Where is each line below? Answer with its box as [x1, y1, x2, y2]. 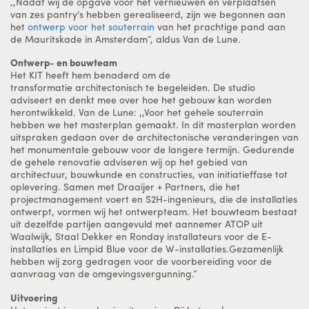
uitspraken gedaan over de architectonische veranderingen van [10, 130, 299, 144]
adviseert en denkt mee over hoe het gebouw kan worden [10, 92, 272, 107]
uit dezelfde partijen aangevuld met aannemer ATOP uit [10, 217, 263, 231]
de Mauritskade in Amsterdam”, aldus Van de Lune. [10, 31, 241, 46]
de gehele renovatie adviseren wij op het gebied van [10, 154, 248, 169]
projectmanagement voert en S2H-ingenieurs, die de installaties [10, 192, 297, 206]
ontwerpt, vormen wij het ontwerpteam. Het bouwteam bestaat [10, 204, 297, 219]
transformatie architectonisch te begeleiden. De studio [10, 80, 255, 94]
